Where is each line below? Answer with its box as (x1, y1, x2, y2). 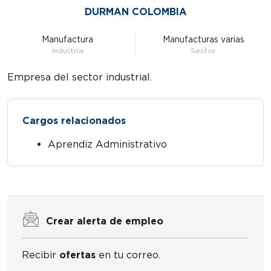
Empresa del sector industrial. (7, 71, 152, 83)
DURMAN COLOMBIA (84, 6, 187, 18)
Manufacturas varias (162, 34, 244, 44)
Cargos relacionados (22, 115, 126, 126)
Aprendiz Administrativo (48, 139, 167, 150)
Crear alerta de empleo (46, 215, 163, 227)
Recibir (22, 249, 59, 261)
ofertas (59, 249, 96, 261)
